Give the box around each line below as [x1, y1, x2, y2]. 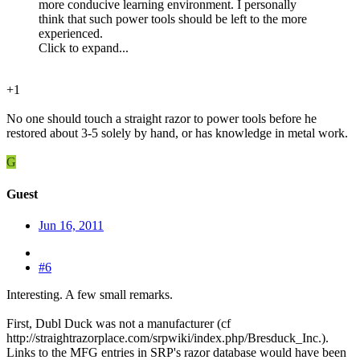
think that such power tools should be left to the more [39, 12, 307, 27]
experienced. [39, 27, 103, 41]
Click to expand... [39, 41, 129, 55]
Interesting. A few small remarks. [6, 287, 173, 301]
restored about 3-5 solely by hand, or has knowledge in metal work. [6, 126, 348, 141]
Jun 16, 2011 [39, 218, 104, 232]
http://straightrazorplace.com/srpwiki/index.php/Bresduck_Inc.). [6, 330, 329, 345]
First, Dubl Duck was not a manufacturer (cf [6, 316, 231, 330]
